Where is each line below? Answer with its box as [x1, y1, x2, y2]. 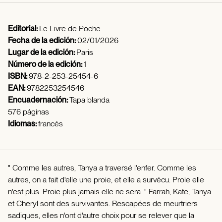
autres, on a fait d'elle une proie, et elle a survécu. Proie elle [8, 175, 204, 185]
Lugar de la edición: [8, 48, 76, 57]
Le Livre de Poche [39, 24, 101, 34]
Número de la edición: [8, 59, 84, 69]
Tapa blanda [69, 95, 110, 105]
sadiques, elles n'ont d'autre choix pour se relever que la [8, 211, 194, 221]
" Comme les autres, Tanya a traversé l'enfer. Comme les [8, 163, 196, 173]
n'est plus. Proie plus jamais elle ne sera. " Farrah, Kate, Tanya [8, 187, 211, 197]
